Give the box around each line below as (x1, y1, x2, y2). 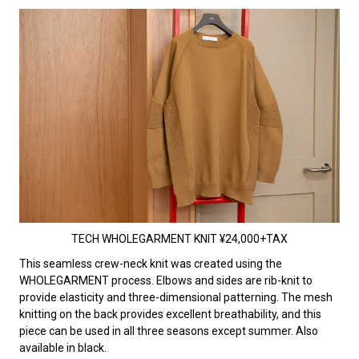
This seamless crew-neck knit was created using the (18, 256, 282, 270)
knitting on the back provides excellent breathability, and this (18, 307, 321, 321)
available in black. (18, 341, 107, 354)
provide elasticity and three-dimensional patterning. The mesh (18, 290, 333, 304)
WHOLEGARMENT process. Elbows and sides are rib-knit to (18, 273, 313, 287)
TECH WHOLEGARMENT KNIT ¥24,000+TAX (71, 232, 288, 245)
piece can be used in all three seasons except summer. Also (18, 324, 318, 337)
